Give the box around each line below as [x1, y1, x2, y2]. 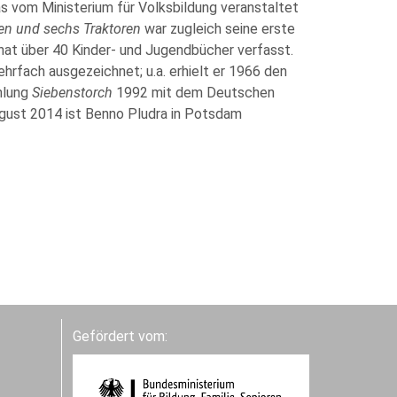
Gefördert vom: [72, 328, 167, 346]
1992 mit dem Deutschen [112, 84, 275, 101]
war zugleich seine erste [140, 20, 295, 37]
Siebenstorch [31, 84, 113, 101]
